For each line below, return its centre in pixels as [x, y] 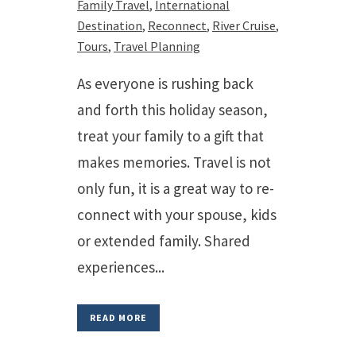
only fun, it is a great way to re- [176, 188]
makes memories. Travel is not [174, 162]
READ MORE [118, 317]
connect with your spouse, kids [177, 215]
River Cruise [244, 25]
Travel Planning [157, 46]
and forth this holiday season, [174, 110]
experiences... [121, 267]
